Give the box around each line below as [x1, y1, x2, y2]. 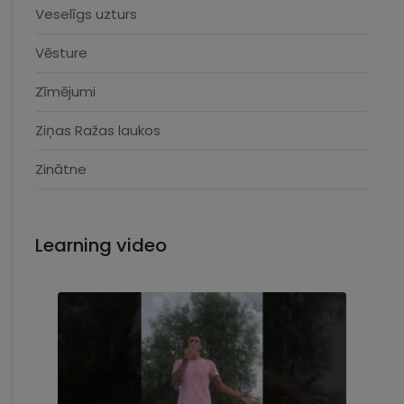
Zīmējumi [35, 82, 96, 101]
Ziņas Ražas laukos [35, 121, 161, 140]
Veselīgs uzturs [35, 5, 137, 23]
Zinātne [35, 160, 87, 179]
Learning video [35, 233, 167, 258]
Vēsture [35, 43, 87, 62]
